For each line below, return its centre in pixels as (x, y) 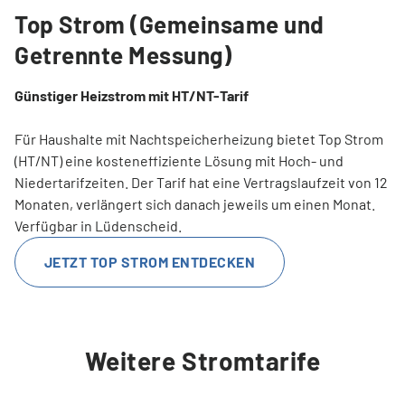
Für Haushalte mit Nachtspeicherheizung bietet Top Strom (199, 138)
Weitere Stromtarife (202, 360)
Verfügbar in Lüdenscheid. (98, 225)
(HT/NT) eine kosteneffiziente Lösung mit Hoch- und (179, 160)
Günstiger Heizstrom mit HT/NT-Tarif (132, 95)
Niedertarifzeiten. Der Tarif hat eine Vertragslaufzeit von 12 (201, 182)
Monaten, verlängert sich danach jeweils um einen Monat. (195, 203)
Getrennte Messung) (123, 54)
